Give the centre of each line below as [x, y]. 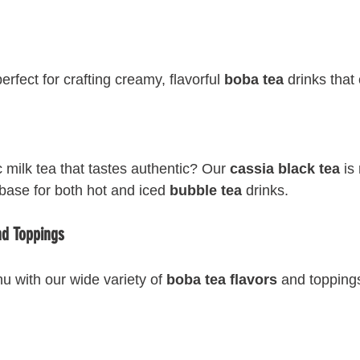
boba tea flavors [222, 280]
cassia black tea [285, 169]
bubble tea [206, 190]
